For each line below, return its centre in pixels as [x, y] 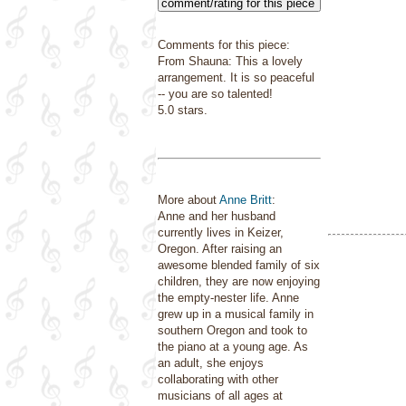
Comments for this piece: [224, 45]
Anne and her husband [217, 216]
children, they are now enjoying [239, 281]
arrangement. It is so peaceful [236, 77]
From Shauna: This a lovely [230, 61]
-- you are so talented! [215, 94]
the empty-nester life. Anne [228, 298]
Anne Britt [246, 200]
